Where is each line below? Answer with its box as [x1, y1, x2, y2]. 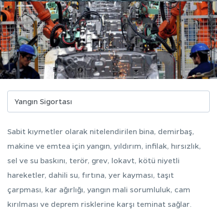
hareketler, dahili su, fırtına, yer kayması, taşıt [7, 170, 174, 180]
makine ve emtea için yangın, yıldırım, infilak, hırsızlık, [7, 140, 201, 151]
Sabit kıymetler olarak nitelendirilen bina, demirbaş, [7, 126, 194, 136]
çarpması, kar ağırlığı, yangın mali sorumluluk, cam [7, 184, 190, 194]
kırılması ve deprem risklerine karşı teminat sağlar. [7, 199, 192, 209]
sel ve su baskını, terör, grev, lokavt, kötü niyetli [7, 155, 180, 165]
